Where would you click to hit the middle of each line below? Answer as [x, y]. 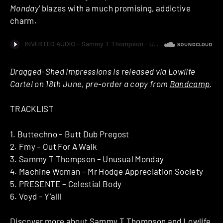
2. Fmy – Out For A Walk [54, 146]
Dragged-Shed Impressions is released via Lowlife [103, 71]
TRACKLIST [32, 109]
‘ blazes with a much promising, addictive [115, 8]
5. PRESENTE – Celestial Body [66, 183]
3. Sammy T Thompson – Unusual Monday [87, 159]
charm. [24, 20]
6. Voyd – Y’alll [36, 196]
